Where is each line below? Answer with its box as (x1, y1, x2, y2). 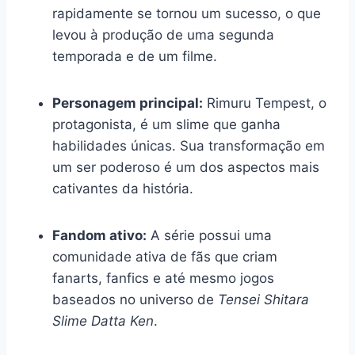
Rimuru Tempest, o (203, 94, 326, 111)
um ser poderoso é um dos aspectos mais (52, 158, 319, 175)
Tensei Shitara (218, 291, 309, 307)
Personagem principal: (52, 94, 203, 111)
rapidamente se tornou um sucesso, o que (52, 5, 321, 21)
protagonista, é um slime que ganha (52, 116, 281, 132)
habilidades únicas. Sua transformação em (52, 137, 325, 154)
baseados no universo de (52, 291, 218, 307)
